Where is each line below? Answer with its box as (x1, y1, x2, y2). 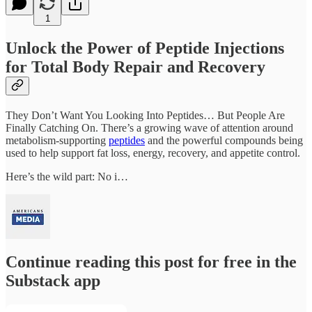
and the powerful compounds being (145, 134, 303, 147)
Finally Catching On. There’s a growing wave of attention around (6, 122, 293, 134)
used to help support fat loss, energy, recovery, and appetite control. (6, 147, 300, 159)
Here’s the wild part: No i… (6, 171, 128, 183)
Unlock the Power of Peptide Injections (6, 39, 284, 58)
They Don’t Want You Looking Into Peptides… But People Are (6, 109, 285, 122)
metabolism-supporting (6, 134, 109, 147)
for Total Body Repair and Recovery (6, 58, 265, 77)
